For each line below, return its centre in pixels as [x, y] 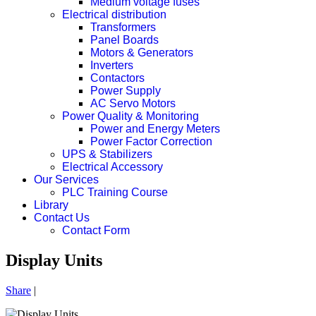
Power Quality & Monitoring [130, 116]
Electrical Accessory [113, 167]
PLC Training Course [115, 192]
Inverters [112, 65]
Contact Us [62, 218]
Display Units [54, 260]
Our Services [66, 180]
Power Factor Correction [151, 141]
